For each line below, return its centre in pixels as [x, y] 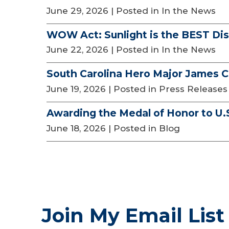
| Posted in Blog [144, 128]
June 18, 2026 [76, 128]
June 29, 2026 [77, 10]
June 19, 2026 [76, 89]
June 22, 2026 [77, 50]
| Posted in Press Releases [168, 89]
